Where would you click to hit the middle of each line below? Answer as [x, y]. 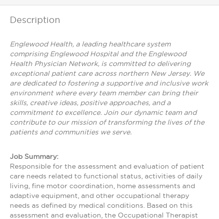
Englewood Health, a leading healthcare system [90, 44]
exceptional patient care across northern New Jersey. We [107, 73]
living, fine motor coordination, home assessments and [102, 186]
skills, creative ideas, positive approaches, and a [90, 103]
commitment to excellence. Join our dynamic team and [103, 112]
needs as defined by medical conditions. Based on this [101, 205]
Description [35, 20]
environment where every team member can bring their [104, 93]
